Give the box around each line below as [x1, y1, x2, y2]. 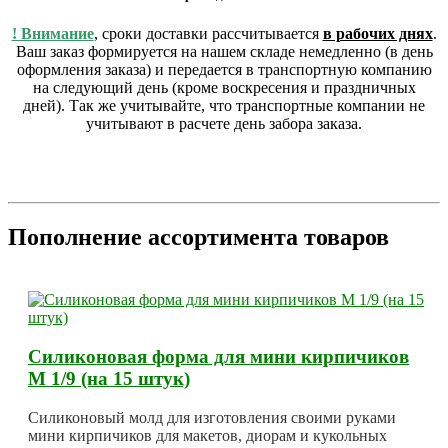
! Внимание [11, 25, 94, 43]
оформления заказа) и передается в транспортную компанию [16, 61, 432, 79]
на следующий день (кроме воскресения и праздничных [32, 79, 416, 97]
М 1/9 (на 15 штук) [28, 367, 190, 389]
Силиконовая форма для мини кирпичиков [28, 345, 409, 367]
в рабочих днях [322, 25, 433, 43]
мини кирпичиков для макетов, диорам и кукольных [28, 426, 387, 444]
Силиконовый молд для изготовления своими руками [28, 408, 396, 426]
